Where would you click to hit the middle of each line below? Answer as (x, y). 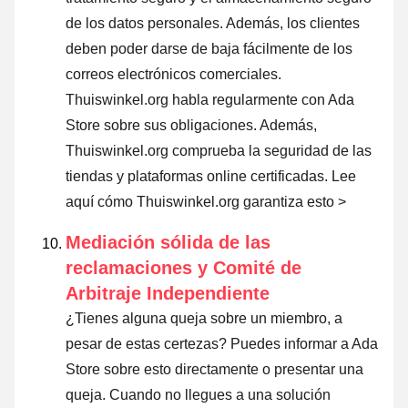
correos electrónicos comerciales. (173, 75)
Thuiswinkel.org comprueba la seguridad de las (219, 151)
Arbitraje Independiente (168, 294)
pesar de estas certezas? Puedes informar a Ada (222, 344)
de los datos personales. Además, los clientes (213, 24)
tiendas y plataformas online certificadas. (199, 177)
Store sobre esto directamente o (170, 370)
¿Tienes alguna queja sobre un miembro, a (204, 319)
